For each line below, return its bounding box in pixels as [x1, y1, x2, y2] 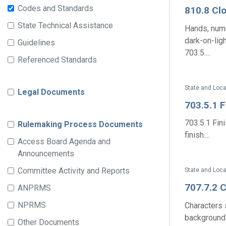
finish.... [185, 130, 210, 140]
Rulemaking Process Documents [18, 120, 143, 129]
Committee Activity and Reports [18, 166, 130, 176]
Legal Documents [18, 87, 85, 97]
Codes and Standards [18, 4, 93, 13]
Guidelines [18, 38, 55, 47]
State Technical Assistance [18, 21, 113, 30]
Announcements [18, 149, 74, 158]
